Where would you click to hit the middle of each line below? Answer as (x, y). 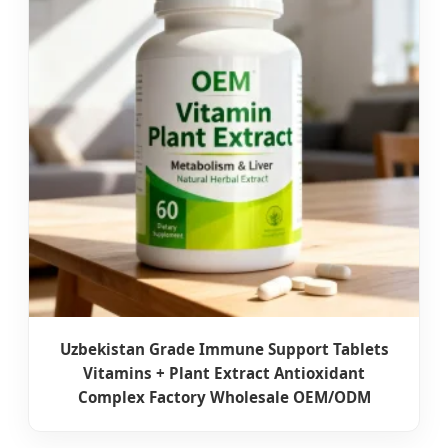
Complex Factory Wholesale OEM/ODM (224, 397)
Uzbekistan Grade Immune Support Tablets (224, 349)
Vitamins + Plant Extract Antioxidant (224, 373)
